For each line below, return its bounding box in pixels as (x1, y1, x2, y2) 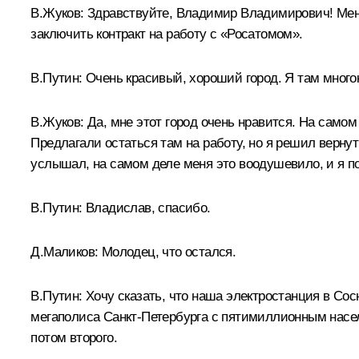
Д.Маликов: (30, 244, 99, 260)
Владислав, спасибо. (82, 200, 211, 216)
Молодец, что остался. (98, 244, 236, 260)
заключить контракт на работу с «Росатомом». (30, 26, 303, 42)
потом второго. (30, 329, 117, 345)
